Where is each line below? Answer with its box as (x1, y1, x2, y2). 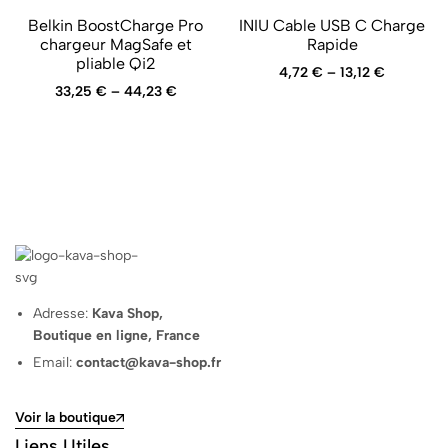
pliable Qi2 (75, 53, 156, 73)
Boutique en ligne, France (33, 326, 201, 344)
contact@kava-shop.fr (76, 353, 222, 371)
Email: (33, 353, 77, 371)
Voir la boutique (15, 409, 116, 426)
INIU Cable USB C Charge (239, 15, 426, 35)
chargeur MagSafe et (39, 34, 192, 54)
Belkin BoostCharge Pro (28, 15, 204, 35)
